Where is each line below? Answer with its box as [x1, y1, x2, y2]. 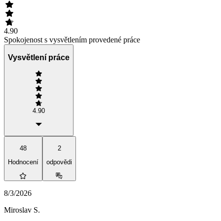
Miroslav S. [4, 206, 40, 215]
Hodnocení [8, 158, 38, 166]
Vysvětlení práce [8, 53, 70, 62]
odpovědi [46, 158, 72, 166]
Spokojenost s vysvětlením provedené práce [4, 35, 140, 44]
